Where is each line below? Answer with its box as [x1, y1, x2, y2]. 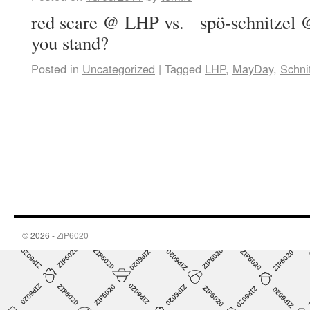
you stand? [31, 30, 109, 55]
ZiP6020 [57, 229, 89, 241]
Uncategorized [82, 60, 155, 77]
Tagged [165, 60, 201, 77]
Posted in [31, 60, 79, 77]
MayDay [232, 60, 273, 77]
